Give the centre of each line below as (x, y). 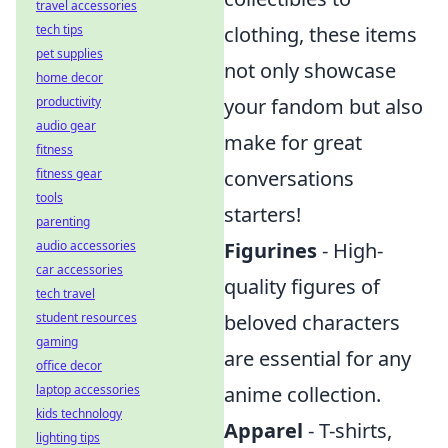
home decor (69, 77)
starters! (262, 215)
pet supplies (69, 53)
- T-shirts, (347, 431)
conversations (289, 179)
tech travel (65, 293)
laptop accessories (88, 389)
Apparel (263, 431)
